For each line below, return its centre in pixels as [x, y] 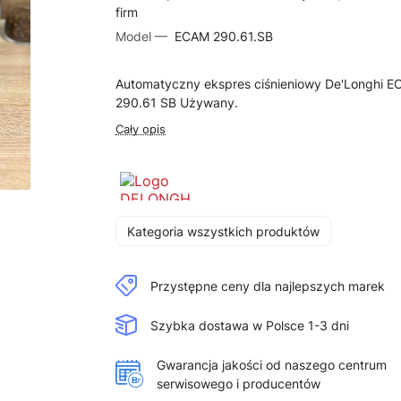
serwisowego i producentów [239, 383]
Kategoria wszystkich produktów [224, 231]
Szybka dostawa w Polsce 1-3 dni [250, 325]
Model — [144, 36]
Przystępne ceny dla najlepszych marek [268, 286]
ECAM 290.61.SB [222, 36]
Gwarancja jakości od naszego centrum [272, 364]
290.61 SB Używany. [177, 102]
